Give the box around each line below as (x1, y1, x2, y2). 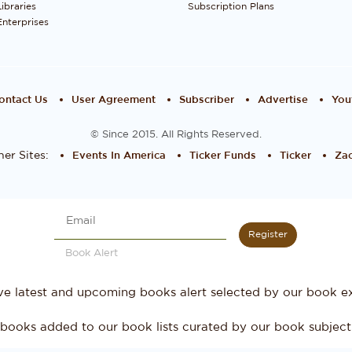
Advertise (258, 95, 308, 105)
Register (248, 229, 288, 239)
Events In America (71, 151, 166, 161)
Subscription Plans (188, 2, 274, 11)
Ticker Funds (189, 151, 256, 161)
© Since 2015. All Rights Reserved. (90, 130, 262, 140)
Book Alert (64, 248, 118, 258)
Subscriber (179, 95, 234, 105)
